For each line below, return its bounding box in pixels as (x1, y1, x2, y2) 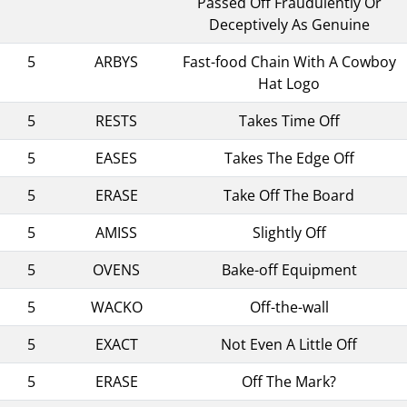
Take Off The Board (223, 184, 354, 205)
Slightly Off (252, 222, 326, 243)
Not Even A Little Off (221, 333, 357, 354)
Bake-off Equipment (221, 259, 357, 280)
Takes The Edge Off (223, 147, 354, 168)
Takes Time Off (238, 110, 340, 131)
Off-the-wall (249, 296, 329, 317)
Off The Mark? (242, 371, 336, 392)
